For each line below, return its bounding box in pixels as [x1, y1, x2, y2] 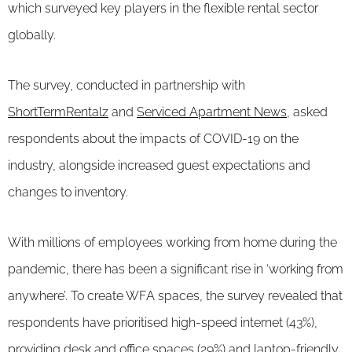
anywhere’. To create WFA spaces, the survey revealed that [8, 288, 343, 303]
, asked [287, 104, 328, 119]
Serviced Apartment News [137, 104, 287, 119]
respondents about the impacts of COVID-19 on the [8, 130, 299, 146]
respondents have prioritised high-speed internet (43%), [8, 314, 317, 330]
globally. [8, 27, 56, 42]
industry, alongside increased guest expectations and [8, 157, 310, 173]
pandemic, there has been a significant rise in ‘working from [8, 261, 343, 277]
